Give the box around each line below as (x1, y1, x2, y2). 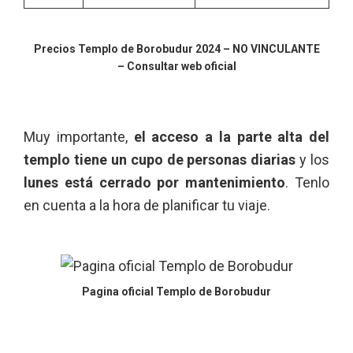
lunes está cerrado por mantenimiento (24, 174, 286, 191)
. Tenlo (285, 174, 330, 191)
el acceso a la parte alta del (133, 128, 329, 146)
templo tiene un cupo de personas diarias (24, 151, 296, 169)
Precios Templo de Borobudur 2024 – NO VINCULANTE (33, 43, 320, 56)
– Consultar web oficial (117, 60, 236, 73)
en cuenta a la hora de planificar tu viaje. (24, 197, 270, 214)
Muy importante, (24, 128, 134, 146)
